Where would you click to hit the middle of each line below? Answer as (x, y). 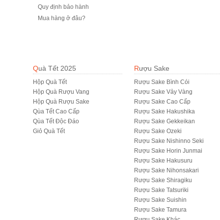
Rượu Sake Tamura (160, 210)
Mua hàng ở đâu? (62, 18)
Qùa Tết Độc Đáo (56, 121)
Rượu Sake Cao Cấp (162, 102)
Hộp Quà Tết (50, 82)
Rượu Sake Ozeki (158, 131)
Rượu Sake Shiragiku (163, 180)
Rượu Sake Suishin (160, 200)
